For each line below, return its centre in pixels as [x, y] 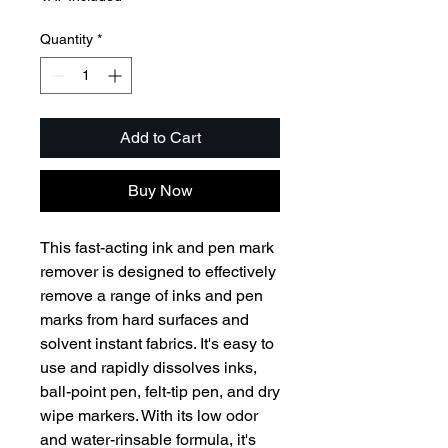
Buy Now [160, 190]
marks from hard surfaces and [144, 319]
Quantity [66, 38]
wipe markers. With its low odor [149, 415]
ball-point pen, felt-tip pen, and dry [160, 391]
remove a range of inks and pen [151, 295]
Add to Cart [160, 137]
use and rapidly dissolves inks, [148, 367]
